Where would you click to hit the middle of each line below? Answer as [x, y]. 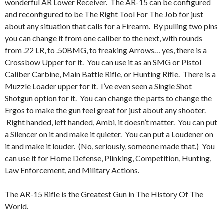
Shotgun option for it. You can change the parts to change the [108, 98]
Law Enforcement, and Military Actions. [72, 170]
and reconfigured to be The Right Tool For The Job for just [104, 14]
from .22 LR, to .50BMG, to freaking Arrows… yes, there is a [106, 50]
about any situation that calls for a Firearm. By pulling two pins [111, 26]
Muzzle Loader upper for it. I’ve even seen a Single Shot [98, 86]
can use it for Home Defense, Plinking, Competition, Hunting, [108, 158]
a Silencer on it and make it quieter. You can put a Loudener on [109, 134]
